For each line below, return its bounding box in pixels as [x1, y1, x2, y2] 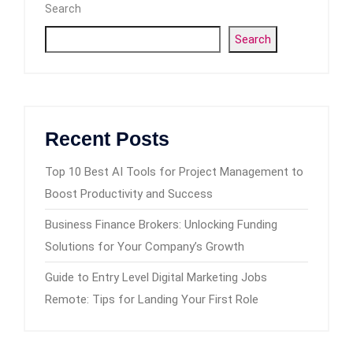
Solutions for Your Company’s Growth [45, 240, 244, 254]
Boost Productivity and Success [45, 187, 213, 201]
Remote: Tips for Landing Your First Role [45, 292, 258, 307]
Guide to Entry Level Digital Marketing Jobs [45, 270, 267, 284]
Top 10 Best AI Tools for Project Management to [45, 165, 303, 179]
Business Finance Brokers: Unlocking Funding [45, 217, 277, 232]
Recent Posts [45, 128, 169, 150]
